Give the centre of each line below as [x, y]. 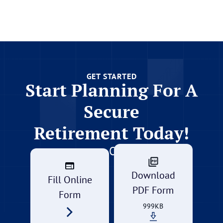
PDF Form [153, 190]
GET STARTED [111, 76]
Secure [111, 111]
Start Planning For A [111, 90]
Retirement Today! [111, 133]
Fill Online [70, 179]
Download [153, 175]
